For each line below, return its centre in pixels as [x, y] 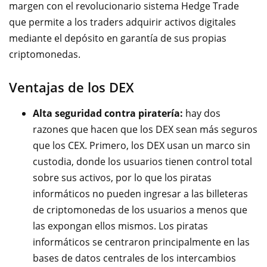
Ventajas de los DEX [72, 87]
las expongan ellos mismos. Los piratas [120, 226]
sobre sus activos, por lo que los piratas [122, 177]
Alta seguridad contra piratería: [109, 113]
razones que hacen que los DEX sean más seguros [145, 129]
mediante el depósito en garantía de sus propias [118, 38]
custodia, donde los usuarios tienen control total [142, 161]
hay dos [203, 113]
